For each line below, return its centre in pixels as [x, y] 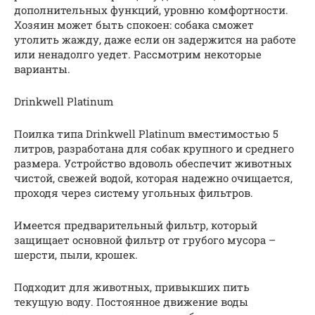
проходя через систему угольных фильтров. [134, 193]
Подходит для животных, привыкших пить [132, 287]
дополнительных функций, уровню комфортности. [151, 10]
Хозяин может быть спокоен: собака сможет [134, 25]
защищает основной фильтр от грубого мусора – [145, 240]
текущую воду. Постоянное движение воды [131, 302]
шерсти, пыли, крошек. [76, 255]
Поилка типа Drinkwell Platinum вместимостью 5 [146, 134]
